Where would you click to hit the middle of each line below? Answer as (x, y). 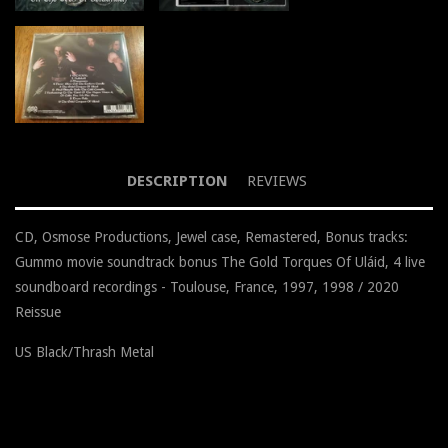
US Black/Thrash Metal (84, 352)
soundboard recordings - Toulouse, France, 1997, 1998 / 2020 (207, 287)
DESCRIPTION (177, 181)
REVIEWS (276, 181)
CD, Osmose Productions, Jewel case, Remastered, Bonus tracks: (211, 237)
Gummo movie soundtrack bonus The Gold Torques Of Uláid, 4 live (220, 262)
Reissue (38, 312)
